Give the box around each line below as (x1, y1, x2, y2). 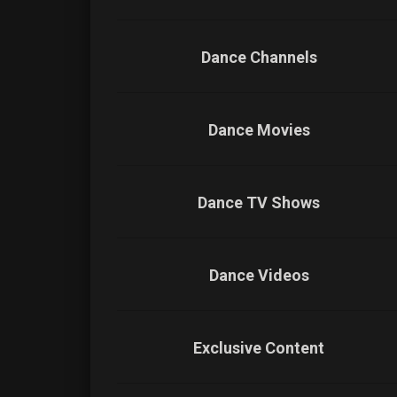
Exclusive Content (193, 339, 324, 357)
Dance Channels (200, 48, 317, 66)
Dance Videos (208, 266, 309, 284)
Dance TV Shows (198, 193, 320, 212)
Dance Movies (207, 121, 310, 139)
